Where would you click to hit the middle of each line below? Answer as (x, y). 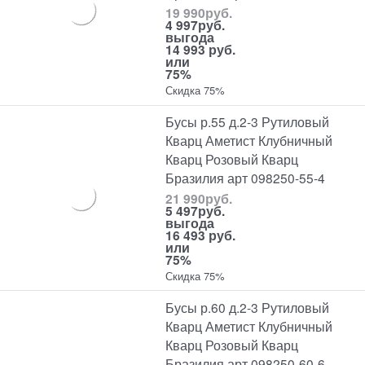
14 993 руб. (201, 50)
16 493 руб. (201, 235)
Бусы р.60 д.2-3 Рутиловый (248, 307)
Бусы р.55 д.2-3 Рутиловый (248, 122)
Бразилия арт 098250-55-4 (246, 178)
